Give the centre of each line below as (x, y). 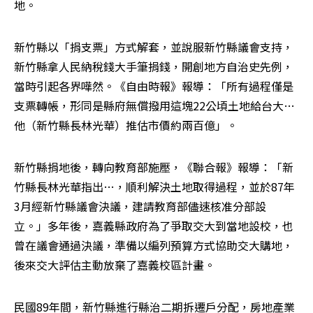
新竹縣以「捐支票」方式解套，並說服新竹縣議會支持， (154, 46)
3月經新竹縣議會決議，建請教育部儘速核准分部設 (140, 206)
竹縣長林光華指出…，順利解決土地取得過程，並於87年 (154, 186)
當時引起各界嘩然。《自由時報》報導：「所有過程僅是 (154, 86)
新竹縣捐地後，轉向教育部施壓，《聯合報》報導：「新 (154, 167)
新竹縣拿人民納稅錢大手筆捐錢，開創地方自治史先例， (154, 66)
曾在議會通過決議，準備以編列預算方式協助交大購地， (154, 245)
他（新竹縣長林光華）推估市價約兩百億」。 (126, 125)
